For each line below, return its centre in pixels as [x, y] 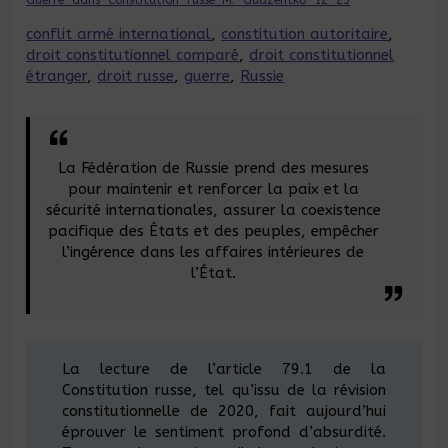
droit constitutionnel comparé [133, 54]
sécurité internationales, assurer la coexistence [213, 209]
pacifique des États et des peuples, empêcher [213, 230]
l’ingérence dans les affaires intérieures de [213, 251]
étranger [57, 75]
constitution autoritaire [305, 33]
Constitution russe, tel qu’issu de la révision [224, 389]
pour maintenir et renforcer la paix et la [213, 188]
